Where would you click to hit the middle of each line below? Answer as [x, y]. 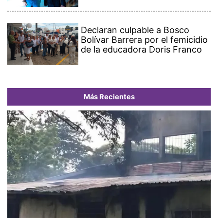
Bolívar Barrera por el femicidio [145, 40]
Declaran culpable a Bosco [135, 30]
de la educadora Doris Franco [142, 50]
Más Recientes [109, 97]
